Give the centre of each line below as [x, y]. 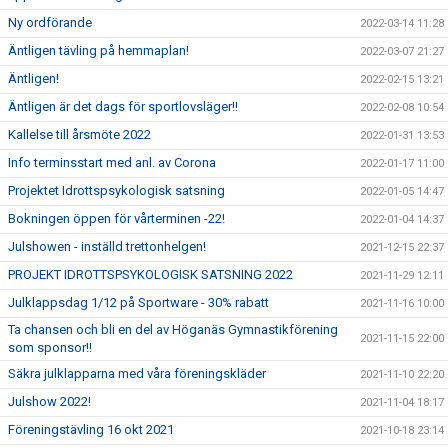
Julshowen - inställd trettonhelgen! [107, 246]
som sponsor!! [50, 347]
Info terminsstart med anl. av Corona [112, 162]
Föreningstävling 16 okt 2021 [91, 429]
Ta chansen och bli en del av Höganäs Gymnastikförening [173, 329]
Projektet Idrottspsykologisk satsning [116, 190]
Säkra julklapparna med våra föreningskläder [137, 373]
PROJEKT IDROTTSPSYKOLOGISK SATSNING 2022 [150, 274]
